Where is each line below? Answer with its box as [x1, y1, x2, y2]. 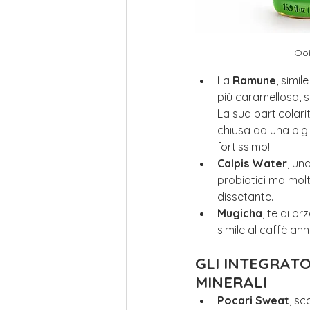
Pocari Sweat [217, 293, 289, 307]
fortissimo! [217, 139, 270, 154]
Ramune [232, 73, 276, 87]
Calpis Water [217, 156, 287, 170]
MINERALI [195, 272, 267, 292]
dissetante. [217, 189, 273, 203]
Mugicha [217, 206, 262, 220]
